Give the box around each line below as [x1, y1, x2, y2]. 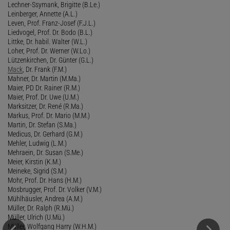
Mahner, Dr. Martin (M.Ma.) [8, 74, 81, 83]
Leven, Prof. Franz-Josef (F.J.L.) [8, 18, 95, 27]
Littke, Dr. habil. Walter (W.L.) [8, 37, 87, 46]
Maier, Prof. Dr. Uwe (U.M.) [8, 92, 79, 101]
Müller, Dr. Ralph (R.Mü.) [8, 203, 74, 212]
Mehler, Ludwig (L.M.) [8, 139, 67, 147]
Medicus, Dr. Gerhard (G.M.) [8, 129, 83, 138]
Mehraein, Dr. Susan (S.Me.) [8, 148, 83, 157]
